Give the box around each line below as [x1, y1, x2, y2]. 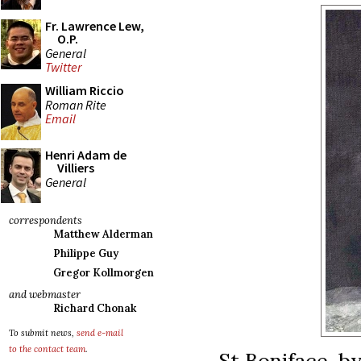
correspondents [9, 214, 82, 227]
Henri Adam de [45, 147, 127, 163]
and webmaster [9, 288, 81, 301]
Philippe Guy [53, 247, 118, 260]
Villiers [57, 160, 94, 176]
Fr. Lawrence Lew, [45, 18, 144, 34]
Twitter [45, 59, 81, 76]
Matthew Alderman [53, 227, 153, 241]
